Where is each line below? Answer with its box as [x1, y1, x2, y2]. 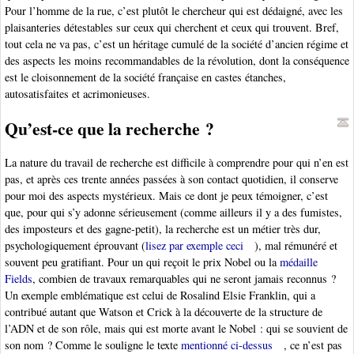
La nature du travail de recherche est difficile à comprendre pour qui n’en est [5, 155, 348, 171]
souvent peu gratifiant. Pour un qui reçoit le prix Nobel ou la [5, 254, 280, 270]
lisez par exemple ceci [145, 238, 243, 254]
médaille [280, 254, 318, 270]
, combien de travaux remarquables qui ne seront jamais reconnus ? [32, 271, 336, 287]
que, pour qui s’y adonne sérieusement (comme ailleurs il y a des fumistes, [5, 205, 342, 220]
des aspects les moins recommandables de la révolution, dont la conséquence [5, 52, 349, 68]
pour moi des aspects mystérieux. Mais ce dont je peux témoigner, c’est [5, 188, 328, 204]
